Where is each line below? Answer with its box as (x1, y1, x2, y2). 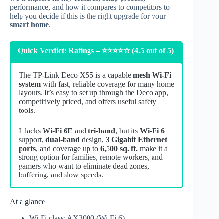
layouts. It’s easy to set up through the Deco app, (19, 88, 168, 97)
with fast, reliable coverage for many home (41, 79, 174, 88)
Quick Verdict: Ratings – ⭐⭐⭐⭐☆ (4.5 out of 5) (18, 46, 174, 55)
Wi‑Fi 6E (43, 126, 73, 135)
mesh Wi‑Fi (133, 70, 171, 79)
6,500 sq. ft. (100, 144, 138, 153)
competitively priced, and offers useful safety (19, 97, 156, 106)
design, (80, 135, 106, 144)
